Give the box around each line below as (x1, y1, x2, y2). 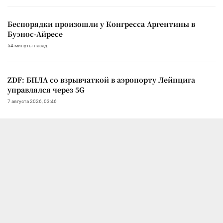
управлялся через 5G (7, 84, 85, 95)
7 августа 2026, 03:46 (7, 98, 57, 104)
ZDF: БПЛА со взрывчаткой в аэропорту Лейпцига (7, 74, 195, 85)
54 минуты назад (7, 42, 47, 48)
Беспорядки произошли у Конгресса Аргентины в (7, 18, 195, 29)
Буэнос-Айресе (7, 28, 63, 39)
